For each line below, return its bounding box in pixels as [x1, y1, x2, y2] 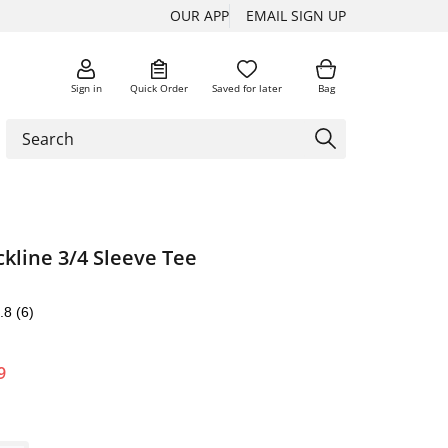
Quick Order [130, 80, 188, 95]
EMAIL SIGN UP [246, 6, 346, 25]
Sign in [70, 80, 102, 95]
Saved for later [212, 80, 282, 95]
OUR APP [170, 6, 229, 25]
